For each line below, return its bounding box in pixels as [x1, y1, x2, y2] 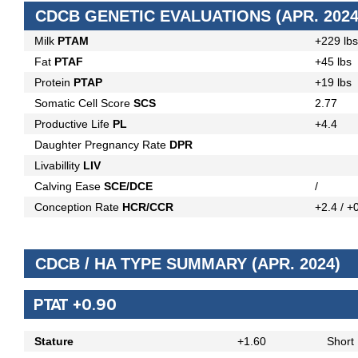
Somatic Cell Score [34, 97, 133, 110]
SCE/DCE [104, 180, 153, 193]
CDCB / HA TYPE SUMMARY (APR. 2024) [35, 255, 340, 273]
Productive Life [34, 117, 113, 131]
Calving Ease [34, 180, 104, 193]
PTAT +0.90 [34, 295, 117, 315]
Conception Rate [34, 201, 122, 214]
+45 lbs [315, 55, 352, 69]
